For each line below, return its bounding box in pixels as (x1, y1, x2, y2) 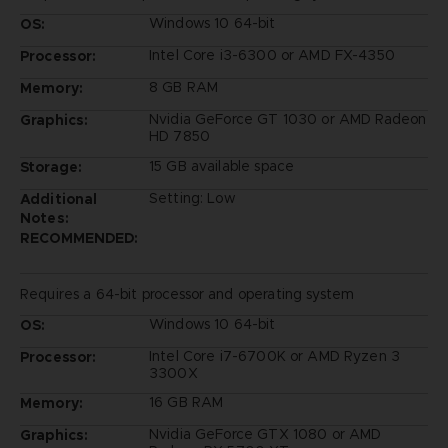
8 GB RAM (148, 77, 219, 96)
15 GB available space (148, 156, 295, 175)
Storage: (19, 157, 83, 176)
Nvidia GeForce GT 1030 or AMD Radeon (148, 109, 427, 128)
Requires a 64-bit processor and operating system (19, 284, 355, 303)
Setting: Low (148, 188, 236, 207)
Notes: (19, 208, 69, 227)
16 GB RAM (148, 393, 224, 412)
